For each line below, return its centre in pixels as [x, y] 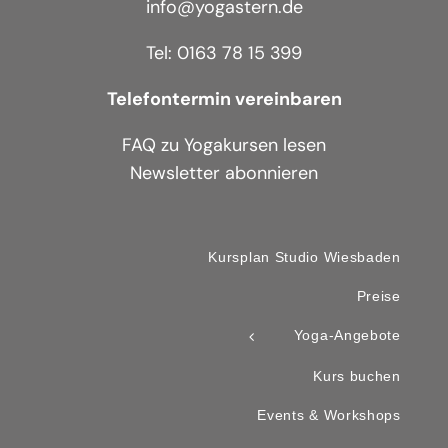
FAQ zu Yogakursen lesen [224, 145]
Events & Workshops [329, 414]
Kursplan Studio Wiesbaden [304, 257]
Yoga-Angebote [345, 335]
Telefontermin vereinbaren [224, 99]
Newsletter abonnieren [224, 173]
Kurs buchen [357, 375]
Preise [378, 296]
